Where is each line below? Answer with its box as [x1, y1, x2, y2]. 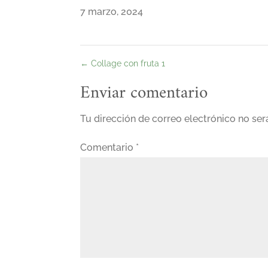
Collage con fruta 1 [89, 59, 166, 68]
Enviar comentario [80, 78, 208, 108]
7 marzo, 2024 [80, 6, 144, 17]
